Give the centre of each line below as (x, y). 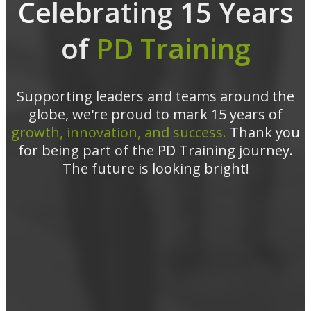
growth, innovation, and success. (119, 133)
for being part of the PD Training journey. (155, 151)
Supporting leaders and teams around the (155, 96)
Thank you (263, 133)
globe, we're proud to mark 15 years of (155, 115)
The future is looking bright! (155, 169)
